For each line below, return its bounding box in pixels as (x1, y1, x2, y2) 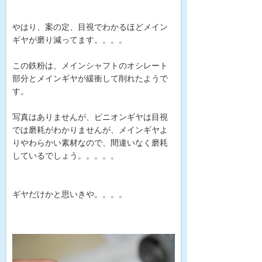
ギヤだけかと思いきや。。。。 (12, 189, 127, 199)
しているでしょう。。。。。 (12, 151, 119, 161)
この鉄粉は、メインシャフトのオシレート (12, 61, 168, 71)
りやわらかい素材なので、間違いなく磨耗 (12, 138, 168, 148)
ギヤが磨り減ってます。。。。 (12, 35, 127, 45)
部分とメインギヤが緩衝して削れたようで (12, 74, 168, 84)
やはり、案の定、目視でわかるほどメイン (12, 22, 168, 32)
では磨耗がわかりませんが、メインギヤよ (12, 125, 168, 135)
